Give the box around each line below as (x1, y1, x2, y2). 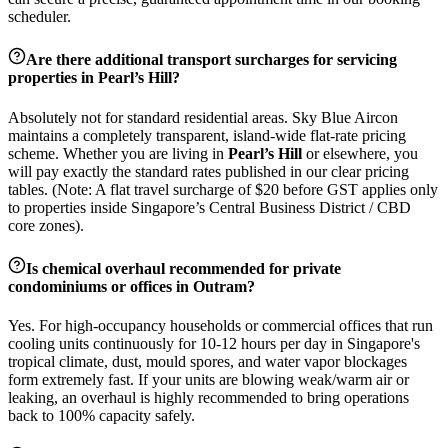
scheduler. (8, 8, 71, 26)
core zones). (8, 216, 84, 234)
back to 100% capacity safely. (8, 407, 195, 425)
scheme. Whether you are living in (8, 144, 228, 162)
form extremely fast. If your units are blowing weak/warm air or (8, 371, 409, 389)
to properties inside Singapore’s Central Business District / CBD (8, 198, 411, 216)
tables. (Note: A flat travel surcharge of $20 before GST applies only (8, 180, 438, 198)
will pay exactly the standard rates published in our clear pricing (8, 162, 409, 180)
